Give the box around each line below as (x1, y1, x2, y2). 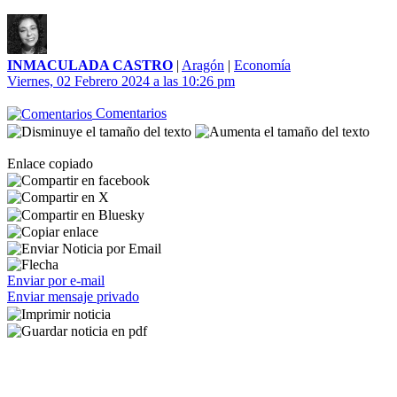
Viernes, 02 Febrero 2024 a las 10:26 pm (7, 74, 235, 89)
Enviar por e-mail (7, 273, 105, 289)
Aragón (182, 58, 224, 73)
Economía (234, 58, 291, 73)
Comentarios (92, 105, 167, 121)
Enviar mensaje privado (7, 289, 139, 305)
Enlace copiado (7, 155, 93, 171)
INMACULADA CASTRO (7, 58, 173, 73)
